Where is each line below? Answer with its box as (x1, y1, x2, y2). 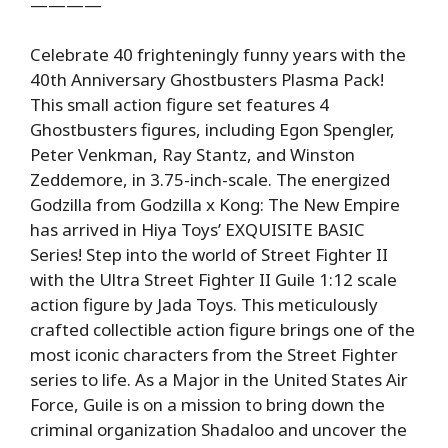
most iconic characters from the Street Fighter (30, 343, 398, 367)
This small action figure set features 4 (30, 93, 329, 117)
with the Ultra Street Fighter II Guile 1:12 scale (30, 268, 397, 292)
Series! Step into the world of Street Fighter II (30, 243, 388, 267)
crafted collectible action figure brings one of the (30, 318, 415, 342)
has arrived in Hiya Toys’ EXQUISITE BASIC (30, 218, 365, 242)
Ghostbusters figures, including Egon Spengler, (30, 118, 395, 142)
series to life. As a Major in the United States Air (30, 368, 408, 392)
